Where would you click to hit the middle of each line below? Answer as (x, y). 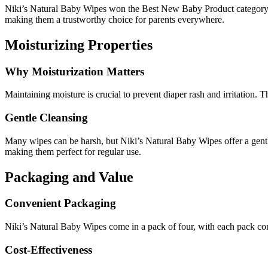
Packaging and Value (69, 177)
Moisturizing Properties (79, 45)
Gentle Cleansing (46, 117)
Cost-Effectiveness (48, 249)
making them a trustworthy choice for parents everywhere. (115, 19)
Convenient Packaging (60, 203)
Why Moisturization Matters (74, 71)
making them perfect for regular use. (73, 151)
